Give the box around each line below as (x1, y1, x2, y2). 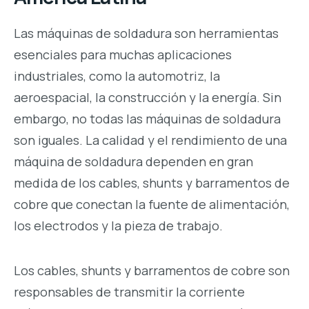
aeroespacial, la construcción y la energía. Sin (14, 89, 281, 106)
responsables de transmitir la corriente (14, 283, 245, 301)
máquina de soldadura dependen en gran (14, 153, 253, 170)
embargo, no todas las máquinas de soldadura (14, 110, 281, 128)
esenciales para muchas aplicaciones (14, 46, 232, 63)
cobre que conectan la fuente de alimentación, (14, 196, 290, 213)
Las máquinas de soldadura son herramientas (14, 25, 279, 42)
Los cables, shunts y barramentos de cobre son (14, 262, 290, 279)
